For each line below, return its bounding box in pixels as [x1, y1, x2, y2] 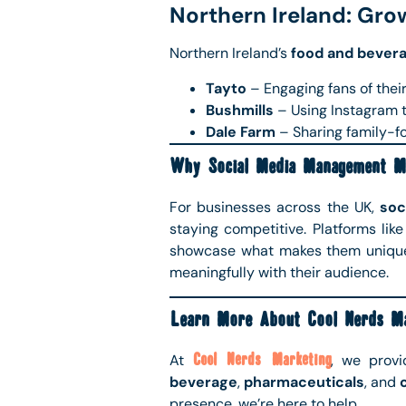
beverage [169, 372, 237, 392]
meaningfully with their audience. [169, 262, 389, 282]
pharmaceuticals [244, 372, 365, 392]
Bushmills [206, 100, 274, 120]
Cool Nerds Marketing [191, 351, 332, 371]
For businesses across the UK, [169, 197, 380, 217]
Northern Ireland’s [169, 43, 291, 63]
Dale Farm [206, 121, 275, 141]
